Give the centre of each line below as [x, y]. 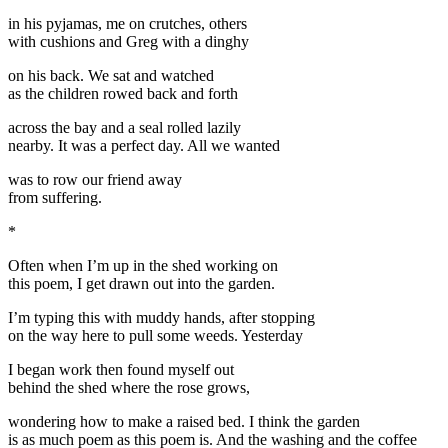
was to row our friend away [95, 179]
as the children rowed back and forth [123, 93]
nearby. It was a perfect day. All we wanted [144, 145]
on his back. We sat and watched [111, 75]
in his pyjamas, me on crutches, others [127, 23]
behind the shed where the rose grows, [129, 387]
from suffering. [55, 197]
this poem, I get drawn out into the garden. [141, 283]
